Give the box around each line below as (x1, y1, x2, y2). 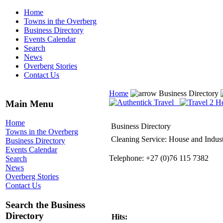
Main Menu (5, 98, 54, 109)
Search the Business (5, 200, 85, 211)
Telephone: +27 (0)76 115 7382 (109, 154, 209, 162)
